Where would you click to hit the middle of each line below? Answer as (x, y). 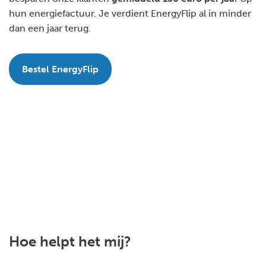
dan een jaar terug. (50, 28)
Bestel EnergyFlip (60, 69)
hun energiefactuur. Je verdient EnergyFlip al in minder (130, 14)
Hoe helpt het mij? (70, 241)
